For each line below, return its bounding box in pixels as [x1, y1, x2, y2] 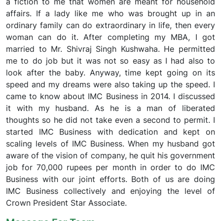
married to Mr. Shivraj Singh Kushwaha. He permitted [6, 43, 215, 54]
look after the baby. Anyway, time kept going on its [6, 67, 215, 77]
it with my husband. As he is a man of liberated [6, 103, 215, 113]
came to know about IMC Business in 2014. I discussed [6, 91, 215, 101]
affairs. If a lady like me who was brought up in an [6, 8, 215, 18]
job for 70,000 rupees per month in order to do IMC [6, 162, 215, 172]
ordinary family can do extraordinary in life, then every [6, 20, 215, 30]
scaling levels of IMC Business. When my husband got [6, 138, 215, 148]
